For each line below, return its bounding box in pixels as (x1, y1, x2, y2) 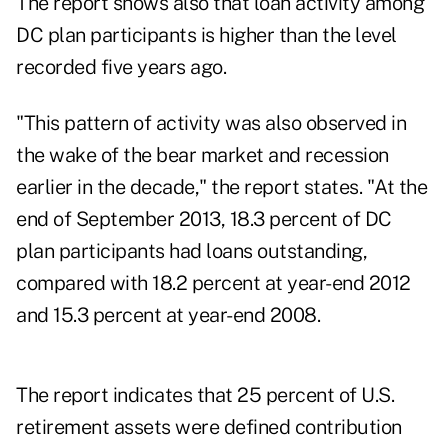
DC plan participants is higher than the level (16, 23, 397, 48)
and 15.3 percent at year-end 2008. (16, 303, 320, 328)
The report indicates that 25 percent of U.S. (16, 383, 394, 408)
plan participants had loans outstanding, (16, 239, 367, 264)
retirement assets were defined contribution (16, 415, 402, 440)
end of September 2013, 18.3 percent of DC (16, 207, 392, 232)
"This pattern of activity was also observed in (16, 111, 406, 136)
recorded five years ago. (16, 55, 226, 80)
